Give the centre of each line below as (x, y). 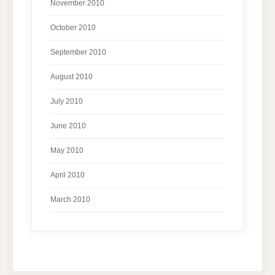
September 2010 (78, 52)
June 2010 (68, 126)
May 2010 (67, 150)
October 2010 (73, 27)
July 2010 (67, 101)
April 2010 (68, 175)
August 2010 (72, 76)
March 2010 (70, 199)
